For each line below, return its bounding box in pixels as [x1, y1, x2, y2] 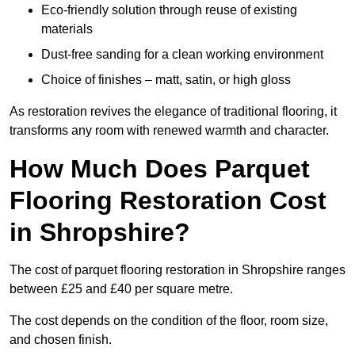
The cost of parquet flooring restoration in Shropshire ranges [10, 263, 345, 277]
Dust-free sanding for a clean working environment [41, 48, 323, 62]
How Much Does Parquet [10, 155, 310, 184]
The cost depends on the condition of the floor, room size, [10, 314, 328, 328]
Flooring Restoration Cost [10, 186, 326, 216]
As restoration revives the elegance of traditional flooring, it [10, 105, 337, 119]
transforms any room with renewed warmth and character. [10, 124, 329, 138]
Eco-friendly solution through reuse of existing [41, 3, 297, 17]
